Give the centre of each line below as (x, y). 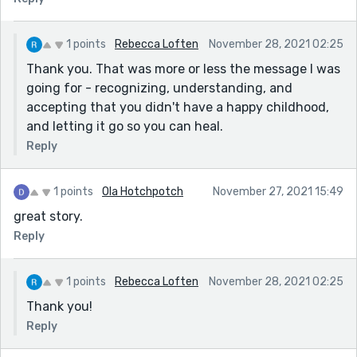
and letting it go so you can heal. (125, 126)
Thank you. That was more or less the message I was (183, 69)
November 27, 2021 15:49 (278, 191)
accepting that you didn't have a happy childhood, (178, 107)
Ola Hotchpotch (143, 191)
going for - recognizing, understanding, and (159, 88)
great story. (48, 216)
